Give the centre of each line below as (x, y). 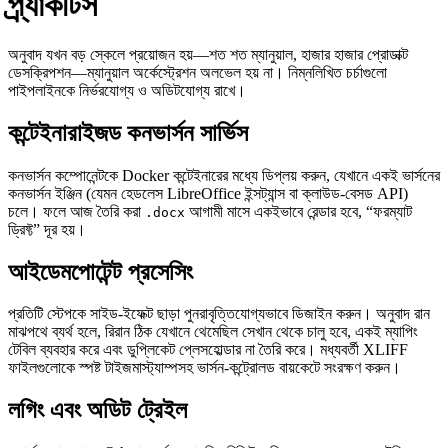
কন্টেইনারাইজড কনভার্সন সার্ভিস (128, 132)
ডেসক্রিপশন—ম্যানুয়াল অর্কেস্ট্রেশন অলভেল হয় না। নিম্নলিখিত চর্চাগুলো (197, 72)
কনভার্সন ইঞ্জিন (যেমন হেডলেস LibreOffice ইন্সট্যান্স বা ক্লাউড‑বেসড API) (208, 193)
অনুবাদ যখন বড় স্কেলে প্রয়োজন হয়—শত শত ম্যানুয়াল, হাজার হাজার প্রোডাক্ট (208, 54)
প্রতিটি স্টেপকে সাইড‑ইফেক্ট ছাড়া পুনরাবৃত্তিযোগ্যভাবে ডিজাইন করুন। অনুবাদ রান (219, 314)
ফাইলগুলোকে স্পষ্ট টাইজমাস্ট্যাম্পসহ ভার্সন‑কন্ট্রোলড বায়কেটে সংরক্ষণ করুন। (204, 368)
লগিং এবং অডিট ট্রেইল (97, 410)
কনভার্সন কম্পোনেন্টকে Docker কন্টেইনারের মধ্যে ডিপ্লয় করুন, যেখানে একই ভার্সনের (224, 175)
